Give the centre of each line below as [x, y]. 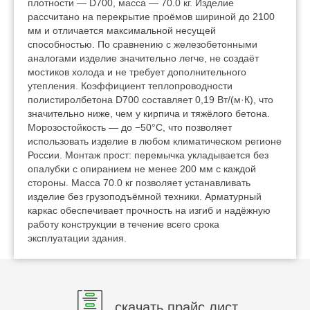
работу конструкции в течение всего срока [124, 225]
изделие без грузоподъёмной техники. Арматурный [145, 197]
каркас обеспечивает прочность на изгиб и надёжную [149, 211]
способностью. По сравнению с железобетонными [143, 45]
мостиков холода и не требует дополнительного [137, 72]
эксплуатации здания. [77, 238]
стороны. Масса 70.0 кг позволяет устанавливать [139, 183]
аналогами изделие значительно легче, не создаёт [143, 58]
